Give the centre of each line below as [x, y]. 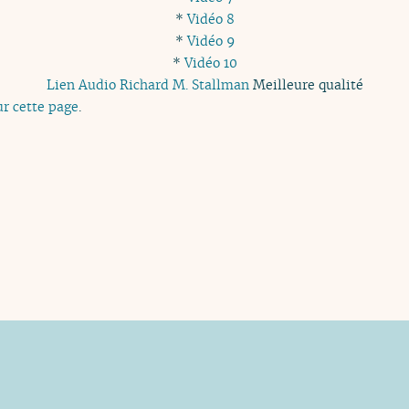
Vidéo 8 [210, 18]
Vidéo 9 [210, 40]
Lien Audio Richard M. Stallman [147, 84]
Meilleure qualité [306, 84]
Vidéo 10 [210, 62]
